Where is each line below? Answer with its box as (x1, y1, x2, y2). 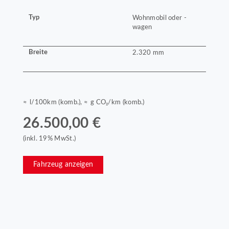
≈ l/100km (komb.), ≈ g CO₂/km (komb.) (23, 99, 145, 105)
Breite (28, 49, 48, 56)
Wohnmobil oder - (132, 14, 187, 21)
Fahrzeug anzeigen (33, 161, 94, 168)
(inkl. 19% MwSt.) (23, 135, 76, 142)
